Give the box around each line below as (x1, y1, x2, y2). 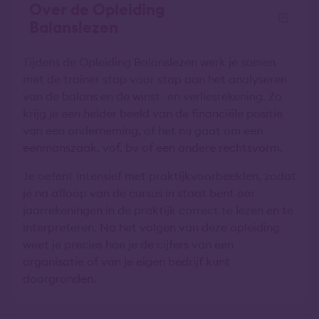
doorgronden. (23, 271, 96, 286)
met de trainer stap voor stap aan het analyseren (23, 72, 287, 86)
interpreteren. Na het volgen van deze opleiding (23, 220, 280, 234)
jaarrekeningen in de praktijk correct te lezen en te (23, 203, 293, 217)
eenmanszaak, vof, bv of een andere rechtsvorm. (23, 140, 283, 155)
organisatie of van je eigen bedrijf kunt (23, 254, 230, 268)
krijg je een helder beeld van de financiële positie (23, 106, 283, 120)
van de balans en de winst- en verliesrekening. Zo (23, 89, 282, 103)
